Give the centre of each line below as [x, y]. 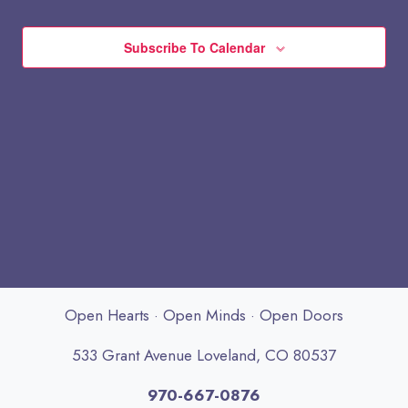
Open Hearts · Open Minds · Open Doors [204, 315]
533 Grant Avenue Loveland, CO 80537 [204, 355]
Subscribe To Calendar [194, 47]
